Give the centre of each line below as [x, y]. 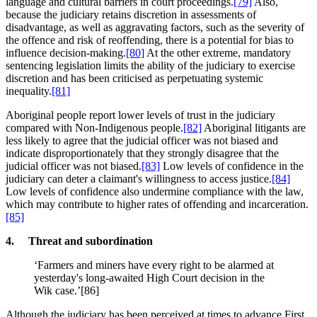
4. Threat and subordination [79, 241]
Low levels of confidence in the [232, 166]
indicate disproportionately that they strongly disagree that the [142, 153]
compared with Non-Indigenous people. [94, 127]
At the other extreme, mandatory [218, 52]
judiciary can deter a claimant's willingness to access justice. [139, 178]
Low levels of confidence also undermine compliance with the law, [155, 191]
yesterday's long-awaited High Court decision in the [149, 277]
